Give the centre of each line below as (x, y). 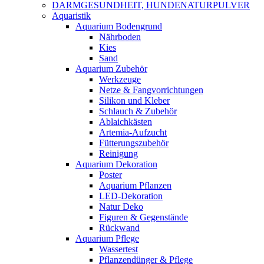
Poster (110, 175)
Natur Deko (121, 207)
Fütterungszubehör (134, 143)
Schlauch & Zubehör (138, 111)
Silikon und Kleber (134, 100)
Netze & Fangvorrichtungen (151, 90)
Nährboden (120, 37)
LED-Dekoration (131, 196)
